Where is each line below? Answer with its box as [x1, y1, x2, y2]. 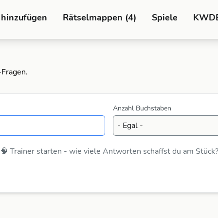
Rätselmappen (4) [63, 12, 137, 23]
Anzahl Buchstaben [113, 104, 171, 113]
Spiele [152, 12, 178, 23]
